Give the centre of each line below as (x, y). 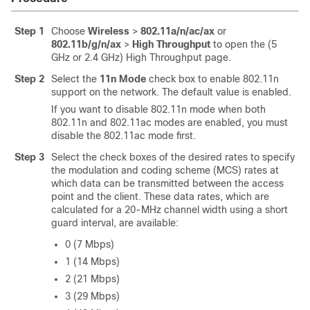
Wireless (109, 31)
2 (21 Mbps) (92, 279)
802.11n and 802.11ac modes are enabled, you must (170, 122)
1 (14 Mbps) (92, 262)
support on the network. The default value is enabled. (171, 92)
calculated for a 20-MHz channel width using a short (170, 210)
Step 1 (29, 31)
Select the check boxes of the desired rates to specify (173, 157)
